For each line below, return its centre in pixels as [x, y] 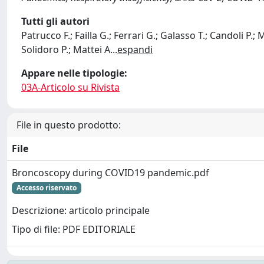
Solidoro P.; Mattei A [66, 49]
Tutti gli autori [55, 21]
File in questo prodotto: [69, 125]
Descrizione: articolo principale [81, 211]
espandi [135, 49]
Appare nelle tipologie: [74, 73]
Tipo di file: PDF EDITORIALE [74, 230]
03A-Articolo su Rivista [70, 87]
